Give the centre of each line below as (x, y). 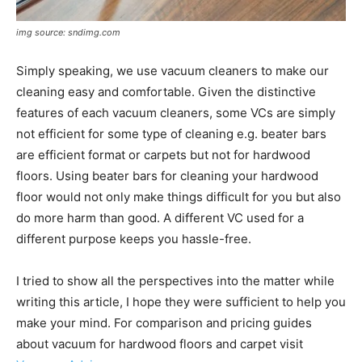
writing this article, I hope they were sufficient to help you (181, 301)
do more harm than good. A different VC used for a (160, 217)
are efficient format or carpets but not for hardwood (163, 154)
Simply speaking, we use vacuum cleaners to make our (173, 70)
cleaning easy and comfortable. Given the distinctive (166, 91)
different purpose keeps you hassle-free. (134, 238)
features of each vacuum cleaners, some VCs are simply (176, 112)
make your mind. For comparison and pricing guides (164, 322)
